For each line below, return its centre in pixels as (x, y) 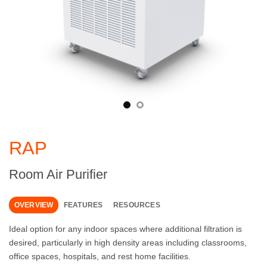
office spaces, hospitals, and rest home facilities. (100, 256)
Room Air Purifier (58, 175)
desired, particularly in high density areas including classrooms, (128, 242)
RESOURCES (136, 205)
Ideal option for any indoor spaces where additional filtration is (125, 229)
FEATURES (83, 205)
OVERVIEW (34, 205)
